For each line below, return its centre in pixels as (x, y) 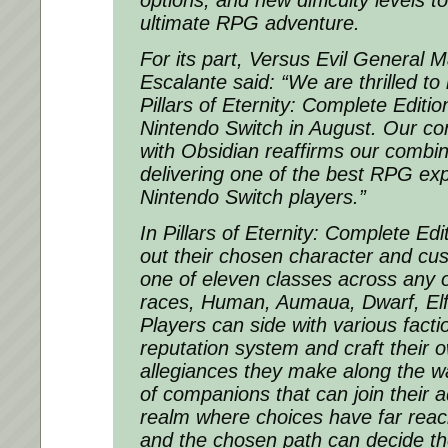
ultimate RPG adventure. (250, 23)
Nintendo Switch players (246, 197)
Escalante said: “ (214, 82)
